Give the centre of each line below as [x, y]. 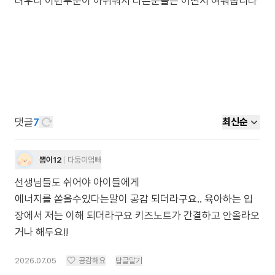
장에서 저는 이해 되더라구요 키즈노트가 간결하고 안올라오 [137, 215]
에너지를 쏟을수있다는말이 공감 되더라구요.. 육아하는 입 [134, 199]
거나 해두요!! [41, 232]
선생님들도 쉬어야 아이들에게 [77, 182]
